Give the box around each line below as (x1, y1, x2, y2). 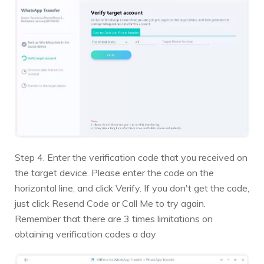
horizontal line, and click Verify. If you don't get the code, (15, 181, 249, 194)
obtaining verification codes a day (15, 227, 156, 240)
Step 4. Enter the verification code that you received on (15, 151, 247, 163)
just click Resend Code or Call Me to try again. (15, 197, 206, 209)
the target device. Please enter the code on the (15, 166, 214, 179)
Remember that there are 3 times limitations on (15, 212, 213, 225)
